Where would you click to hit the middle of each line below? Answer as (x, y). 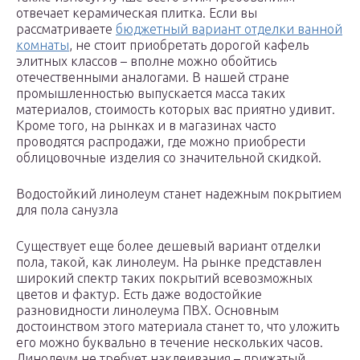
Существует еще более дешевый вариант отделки (168, 246)
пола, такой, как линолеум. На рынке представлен (169, 262)
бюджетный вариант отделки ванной (229, 29)
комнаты (43, 45)
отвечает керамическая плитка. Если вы (137, 13)
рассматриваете (66, 29)
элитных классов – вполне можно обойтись (146, 61)
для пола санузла (67, 210)
